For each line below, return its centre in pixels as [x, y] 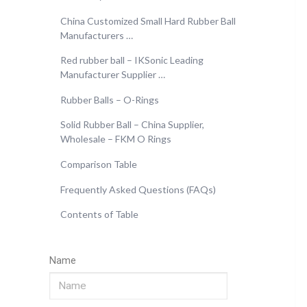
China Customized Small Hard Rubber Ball [148, 21]
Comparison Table [99, 164]
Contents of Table [99, 214]
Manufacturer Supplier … [113, 75]
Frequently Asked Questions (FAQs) [138, 189]
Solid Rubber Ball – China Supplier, [132, 125]
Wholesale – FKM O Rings [116, 139]
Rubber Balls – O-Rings [110, 99]
